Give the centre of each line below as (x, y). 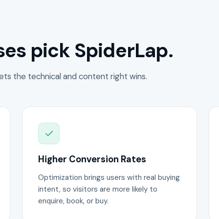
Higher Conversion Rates (92, 159)
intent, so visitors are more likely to (98, 189)
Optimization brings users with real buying (109, 177)
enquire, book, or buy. (74, 201)
